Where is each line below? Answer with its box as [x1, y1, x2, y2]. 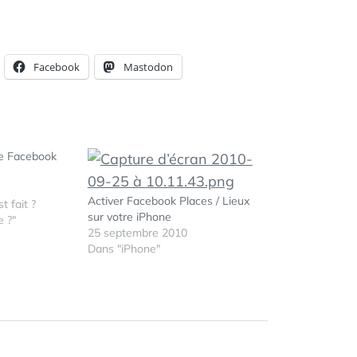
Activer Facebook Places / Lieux [87, 194, 249, 208]
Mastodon [124, 60, 173, 74]
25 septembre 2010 [87, 226, 187, 240]
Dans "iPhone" [87, 241, 160, 256]
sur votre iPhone [87, 210, 171, 224]
